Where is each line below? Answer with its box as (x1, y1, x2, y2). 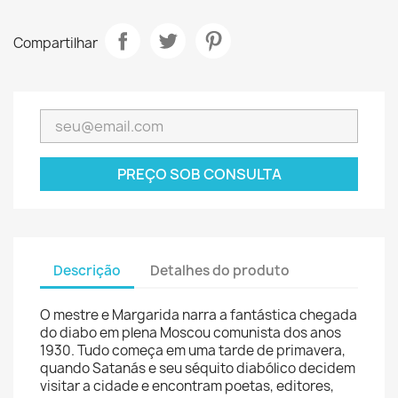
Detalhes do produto (150, 260, 291, 280)
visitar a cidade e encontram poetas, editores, (40, 377, 334, 395)
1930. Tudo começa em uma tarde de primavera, (40, 341, 346, 360)
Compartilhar (13, 33, 98, 52)
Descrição (53, 260, 121, 280)
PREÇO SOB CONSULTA (116, 164, 282, 184)
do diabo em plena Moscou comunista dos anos (40, 323, 341, 342)
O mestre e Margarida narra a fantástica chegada (40, 306, 357, 324)
